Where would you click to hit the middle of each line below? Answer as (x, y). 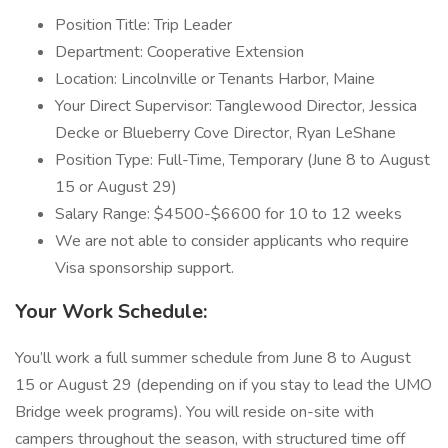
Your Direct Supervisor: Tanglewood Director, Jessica (236, 106)
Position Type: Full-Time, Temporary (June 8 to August (242, 160)
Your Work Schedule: (111, 311)
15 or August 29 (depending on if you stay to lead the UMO (223, 385)
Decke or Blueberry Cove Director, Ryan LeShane (225, 133)
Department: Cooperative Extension (179, 52)
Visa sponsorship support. (144, 268)
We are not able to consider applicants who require (232, 241)
